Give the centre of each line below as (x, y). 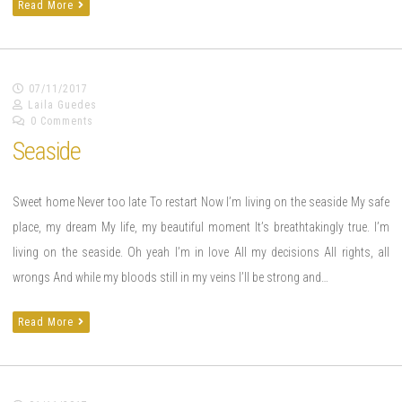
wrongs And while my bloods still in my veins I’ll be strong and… (170, 277)
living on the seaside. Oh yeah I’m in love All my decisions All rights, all (201, 252)
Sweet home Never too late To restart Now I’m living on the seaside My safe (201, 201)
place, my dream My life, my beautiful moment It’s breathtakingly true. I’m (201, 227)
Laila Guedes (62, 105)
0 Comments (62, 121)
